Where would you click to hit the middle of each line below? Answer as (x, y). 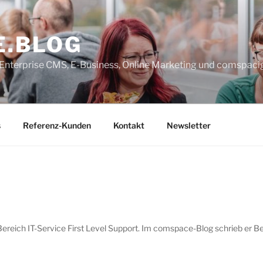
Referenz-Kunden (57, 125)
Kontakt (129, 125)
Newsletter (188, 125)
